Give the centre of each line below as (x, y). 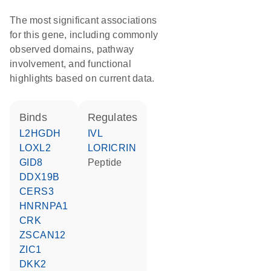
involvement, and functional (70, 64)
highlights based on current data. (82, 78)
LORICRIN (115, 148)
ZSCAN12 (46, 235)
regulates (116, 117)
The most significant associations (83, 20)
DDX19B (43, 177)
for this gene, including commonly (84, 35)
